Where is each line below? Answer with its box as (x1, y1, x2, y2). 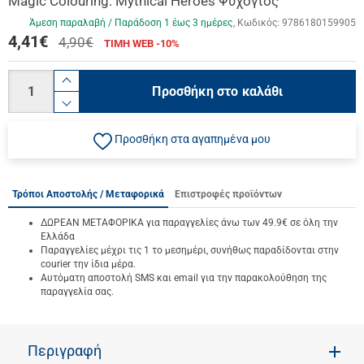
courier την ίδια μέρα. (41, 258, 136, 270)
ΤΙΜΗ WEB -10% (104, 37, 180, 50)
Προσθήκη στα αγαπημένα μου (115, 132, 271, 145)
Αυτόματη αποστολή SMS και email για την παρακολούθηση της (41, 271, 327, 284)
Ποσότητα (7, 70, 59, 83)
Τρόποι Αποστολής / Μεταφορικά (12, 188, 164, 200)
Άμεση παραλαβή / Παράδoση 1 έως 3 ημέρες (29, 17, 232, 28)
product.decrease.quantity (66, 103, 273, 124)
